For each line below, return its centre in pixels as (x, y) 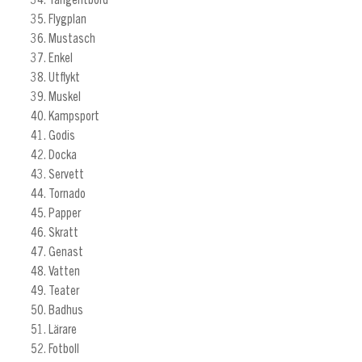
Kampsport (74, 117)
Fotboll (63, 349)
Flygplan (67, 20)
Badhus (65, 311)
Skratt (63, 233)
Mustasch (72, 39)
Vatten (64, 272)
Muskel (64, 97)
